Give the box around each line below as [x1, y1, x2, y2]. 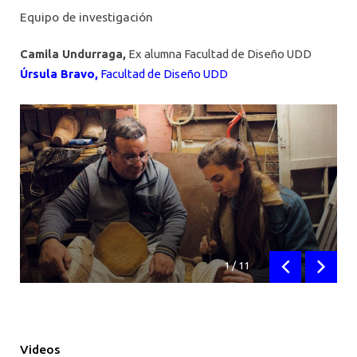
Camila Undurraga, [20, 46, 126, 61]
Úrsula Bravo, [20, 66, 98, 80]
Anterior [284, 267, 324, 279]
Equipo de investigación [20, 10, 153, 25]
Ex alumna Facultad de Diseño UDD [126, 46, 312, 61]
